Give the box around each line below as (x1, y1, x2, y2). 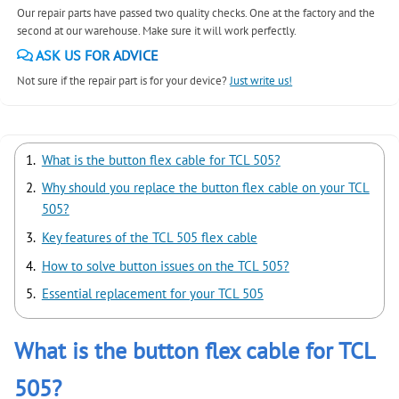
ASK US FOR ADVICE (33, 46, 159, 65)
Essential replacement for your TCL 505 (41, 285, 264, 303)
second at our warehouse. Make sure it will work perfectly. (17, 23, 297, 38)
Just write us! (230, 72, 293, 88)
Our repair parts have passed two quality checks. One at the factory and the (17, 5, 376, 20)
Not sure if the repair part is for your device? (17, 72, 231, 88)
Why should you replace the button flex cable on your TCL (41, 179, 370, 197)
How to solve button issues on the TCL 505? (41, 256, 289, 274)
